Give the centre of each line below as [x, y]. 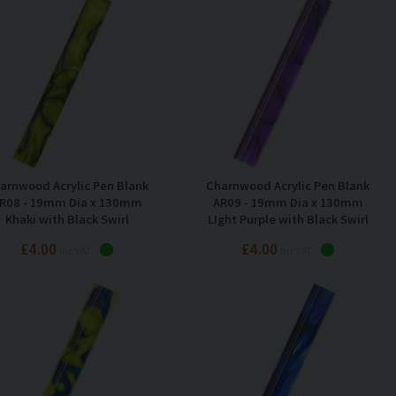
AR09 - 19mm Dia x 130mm [288, 202]
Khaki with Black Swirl [67, 218]
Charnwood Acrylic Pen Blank [288, 185]
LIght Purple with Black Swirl [288, 218]
